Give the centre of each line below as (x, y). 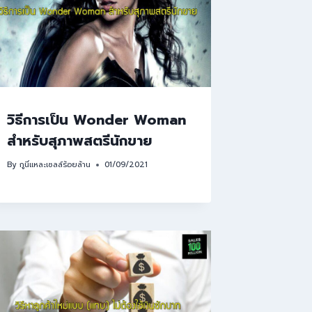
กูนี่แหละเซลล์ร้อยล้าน (55, 165)
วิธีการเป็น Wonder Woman (97, 120)
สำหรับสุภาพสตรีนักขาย (80, 141)
